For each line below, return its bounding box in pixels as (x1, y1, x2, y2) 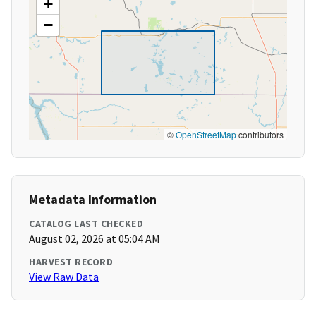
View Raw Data (29, 269, 99, 284)
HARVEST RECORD (29, 255, 113, 269)
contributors (236, 128, 284, 141)
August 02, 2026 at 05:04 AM (29, 231, 160, 246)
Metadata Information (29, 191, 157, 208)
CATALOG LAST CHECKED (29, 217, 143, 231)
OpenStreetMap (176, 128, 236, 141)
